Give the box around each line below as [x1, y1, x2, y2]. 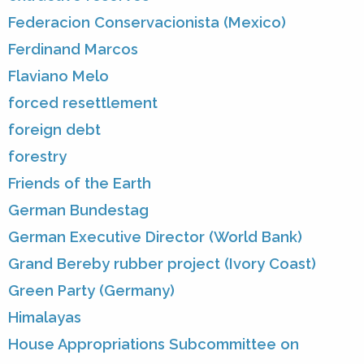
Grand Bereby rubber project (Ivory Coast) [8, 255, 316, 273]
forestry [8, 148, 67, 166]
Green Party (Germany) [8, 282, 175, 300]
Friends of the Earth [8, 175, 151, 193]
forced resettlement [8, 94, 158, 112]
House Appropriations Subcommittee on [8, 336, 299, 353]
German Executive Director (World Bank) [8, 228, 302, 246]
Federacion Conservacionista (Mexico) [8, 14, 286, 32]
